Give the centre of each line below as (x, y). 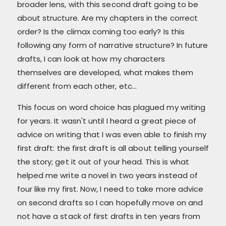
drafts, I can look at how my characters (91, 59)
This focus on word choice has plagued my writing (111, 107)
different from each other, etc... (77, 86)
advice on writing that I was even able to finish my (112, 134)
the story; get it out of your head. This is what (103, 161)
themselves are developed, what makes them (105, 72)
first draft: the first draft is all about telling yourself (113, 148)
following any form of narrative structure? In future (112, 45)
